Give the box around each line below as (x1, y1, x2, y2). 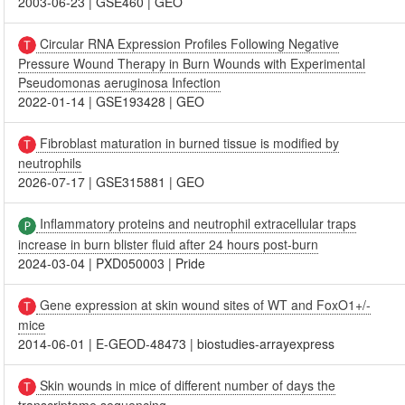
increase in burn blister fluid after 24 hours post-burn (18, 234, 319, 253)
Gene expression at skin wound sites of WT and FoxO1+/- (36, 295, 372, 314)
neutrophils (18, 154, 82, 173)
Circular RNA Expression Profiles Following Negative (36, 33, 340, 52)
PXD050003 (96, 253, 165, 272)
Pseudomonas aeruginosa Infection (18, 72, 221, 91)
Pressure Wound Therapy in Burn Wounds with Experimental (18, 53, 366, 72)
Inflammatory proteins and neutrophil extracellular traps (36, 214, 357, 233)
